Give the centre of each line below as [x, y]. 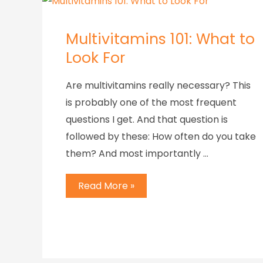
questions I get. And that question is [147, 120]
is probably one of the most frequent [151, 103]
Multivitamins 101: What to [160, 39]
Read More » [106, 186]
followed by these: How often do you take [161, 137]
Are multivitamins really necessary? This [158, 86]
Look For [95, 58]
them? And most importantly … [137, 154]
